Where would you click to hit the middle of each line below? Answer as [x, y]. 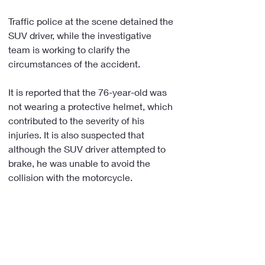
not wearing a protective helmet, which [92, 106]
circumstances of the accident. [74, 64]
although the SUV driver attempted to [88, 149]
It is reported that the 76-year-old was [89, 92]
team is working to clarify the [70, 49]
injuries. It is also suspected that [77, 135]
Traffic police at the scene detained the [92, 21]
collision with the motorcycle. [70, 177]
